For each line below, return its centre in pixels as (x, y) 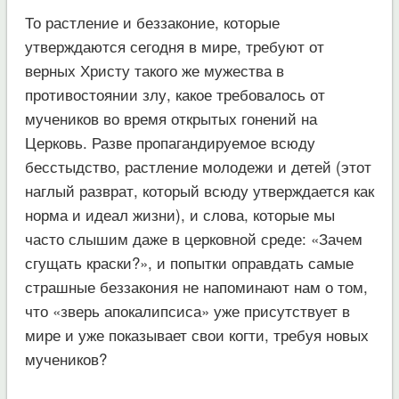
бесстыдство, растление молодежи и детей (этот (198, 166)
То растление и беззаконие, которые (152, 21)
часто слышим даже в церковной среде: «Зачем (193, 238)
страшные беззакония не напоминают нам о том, (196, 286)
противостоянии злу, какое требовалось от (175, 94)
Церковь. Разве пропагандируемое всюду (170, 142)
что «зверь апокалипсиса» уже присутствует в (187, 310)
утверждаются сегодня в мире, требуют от (174, 45)
